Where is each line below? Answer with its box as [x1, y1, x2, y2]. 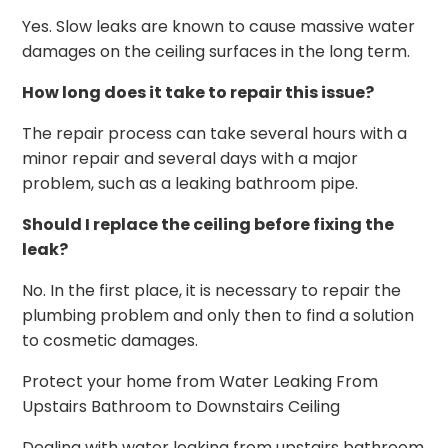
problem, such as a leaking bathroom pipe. [22, 172, 359, 196]
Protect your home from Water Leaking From [22, 370, 379, 394]
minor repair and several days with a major [22, 147, 359, 171]
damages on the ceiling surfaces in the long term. [22, 40, 411, 64]
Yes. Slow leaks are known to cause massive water [22, 15, 416, 39]
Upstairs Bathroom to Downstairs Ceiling [22, 395, 341, 419]
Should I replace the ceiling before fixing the [22, 213, 395, 237]
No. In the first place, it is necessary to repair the [22, 279, 402, 303]
